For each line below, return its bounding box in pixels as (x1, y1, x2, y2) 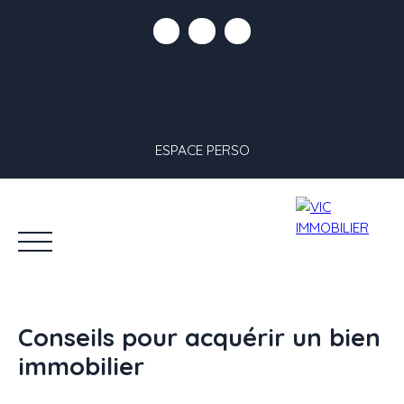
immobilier (18, 351, 144, 382)
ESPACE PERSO (154, 141, 250, 160)
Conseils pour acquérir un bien (18, 322, 381, 353)
